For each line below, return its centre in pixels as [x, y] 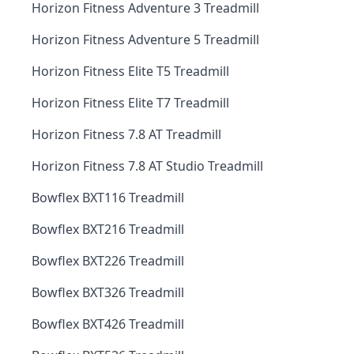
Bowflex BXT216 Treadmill [108, 229]
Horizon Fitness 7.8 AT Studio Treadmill [147, 166]
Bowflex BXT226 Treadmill [108, 261]
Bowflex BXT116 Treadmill [108, 198]
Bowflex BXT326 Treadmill [108, 292]
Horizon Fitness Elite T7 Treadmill [130, 103]
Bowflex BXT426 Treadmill [108, 324]
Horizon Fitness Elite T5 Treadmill [130, 71]
